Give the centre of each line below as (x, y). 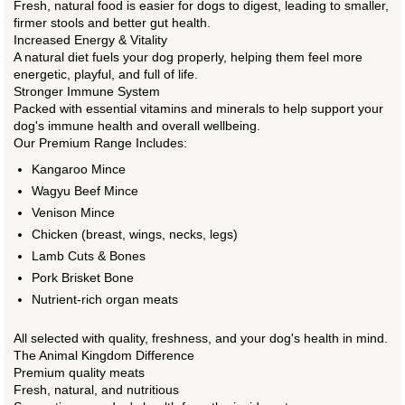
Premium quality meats (79, 373)
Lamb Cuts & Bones (89, 256)
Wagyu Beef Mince (85, 191)
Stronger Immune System (87, 92)
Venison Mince (73, 213)
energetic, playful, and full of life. (106, 75)
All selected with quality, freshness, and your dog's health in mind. (201, 339)
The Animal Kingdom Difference (104, 356)
